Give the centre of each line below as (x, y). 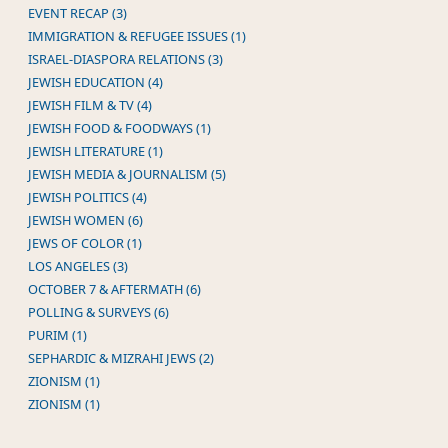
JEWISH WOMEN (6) (85, 219)
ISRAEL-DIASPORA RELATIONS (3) (125, 58)
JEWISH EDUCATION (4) (95, 81)
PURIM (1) (57, 334)
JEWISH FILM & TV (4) (90, 104)
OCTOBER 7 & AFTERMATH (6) (114, 288)
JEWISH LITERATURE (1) (95, 150)
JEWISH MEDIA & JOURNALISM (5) (127, 173)
